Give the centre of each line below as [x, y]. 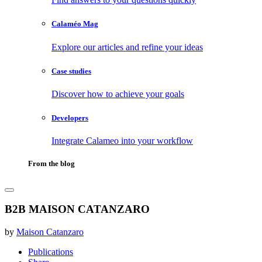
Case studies [71, 71]
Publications [51, 251]
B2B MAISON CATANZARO [77, 209]
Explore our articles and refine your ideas [127, 47]
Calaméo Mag [75, 24]
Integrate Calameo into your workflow [122, 141]
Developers [70, 118]
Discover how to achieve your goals [118, 94]
